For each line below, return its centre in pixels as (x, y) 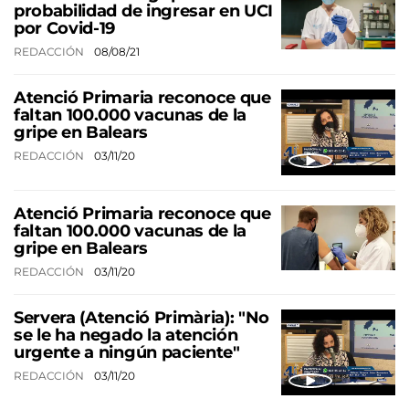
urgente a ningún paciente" (127, 352)
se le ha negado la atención (126, 335)
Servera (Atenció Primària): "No (142, 317)
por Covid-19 (65, 28)
